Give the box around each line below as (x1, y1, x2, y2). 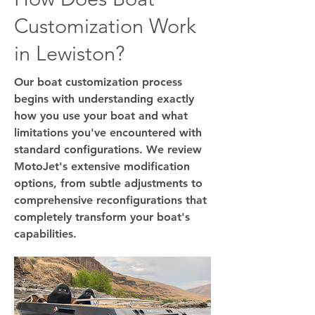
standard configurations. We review (14, 143, 202, 156)
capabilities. (14, 227, 77, 240)
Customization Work (14, 13, 196, 38)
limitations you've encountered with (14, 126, 202, 139)
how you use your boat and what (14, 109, 188, 122)
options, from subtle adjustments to (14, 176, 202, 190)
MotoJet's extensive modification (14, 160, 190, 173)
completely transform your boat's (14, 210, 190, 224)
